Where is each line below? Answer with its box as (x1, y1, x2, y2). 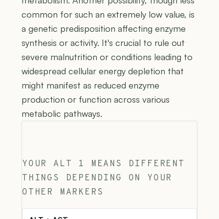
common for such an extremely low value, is (22, 8, 195, 20)
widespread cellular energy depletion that (22, 65, 184, 76)
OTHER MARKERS (22, 186, 104, 198)
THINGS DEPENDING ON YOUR (22, 172, 173, 184)
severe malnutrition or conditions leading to (22, 51, 193, 62)
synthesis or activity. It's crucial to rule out (22, 37, 185, 48)
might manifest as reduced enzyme (22, 79, 159, 90)
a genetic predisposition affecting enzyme (22, 22, 186, 34)
